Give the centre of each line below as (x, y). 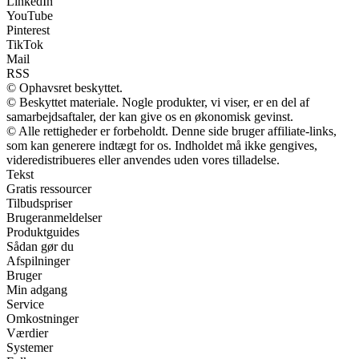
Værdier (27, 333)
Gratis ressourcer (49, 188)
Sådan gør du (40, 246)
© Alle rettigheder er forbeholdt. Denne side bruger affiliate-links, (171, 131)
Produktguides (43, 232)
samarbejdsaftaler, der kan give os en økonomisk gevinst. (150, 116)
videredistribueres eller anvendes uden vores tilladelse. (143, 159)
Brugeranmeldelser (54, 217)
